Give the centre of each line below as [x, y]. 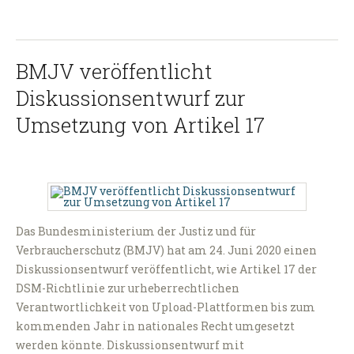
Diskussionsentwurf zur [131, 98]
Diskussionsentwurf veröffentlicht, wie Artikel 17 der [166, 269]
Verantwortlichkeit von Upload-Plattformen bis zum [166, 307]
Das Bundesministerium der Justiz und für [136, 232]
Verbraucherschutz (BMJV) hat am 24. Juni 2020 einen [166, 250]
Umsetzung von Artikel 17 [140, 125]
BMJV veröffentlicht [114, 72]
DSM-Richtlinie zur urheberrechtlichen [128, 288]
